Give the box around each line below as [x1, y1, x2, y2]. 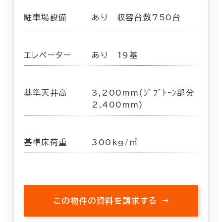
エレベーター [24, 51, 72, 59]
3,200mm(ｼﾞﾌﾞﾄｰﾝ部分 [92, 88, 195, 97]
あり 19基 [92, 51, 138, 59]
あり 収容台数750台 [92, 13, 181, 21]
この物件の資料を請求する [53, 196, 158, 205]
